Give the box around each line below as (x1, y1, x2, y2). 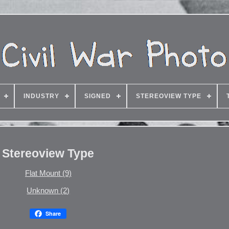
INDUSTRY (23, 93, 59, 100)
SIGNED (84, 93, 111, 100)
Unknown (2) (27, 186, 70, 195)
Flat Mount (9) (25, 168, 72, 177)
